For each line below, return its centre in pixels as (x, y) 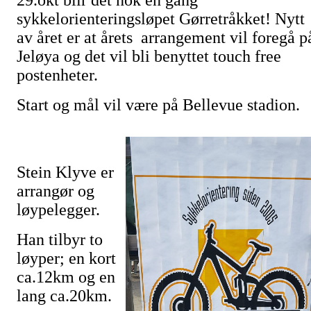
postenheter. (59, 75)
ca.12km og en (66, 277)
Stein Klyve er (65, 172)
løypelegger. (60, 210)
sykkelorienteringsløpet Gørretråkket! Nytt (161, 19)
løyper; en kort (66, 258)
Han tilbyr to (60, 239)
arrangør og (56, 191)
